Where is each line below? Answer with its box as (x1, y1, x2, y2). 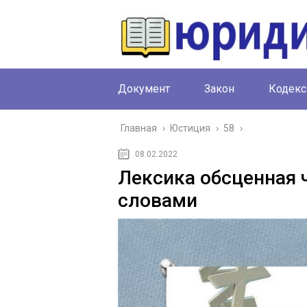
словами (118, 189, 197, 212)
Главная (121, 123, 157, 134)
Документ (118, 82, 170, 95)
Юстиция (170, 123, 210, 134)
